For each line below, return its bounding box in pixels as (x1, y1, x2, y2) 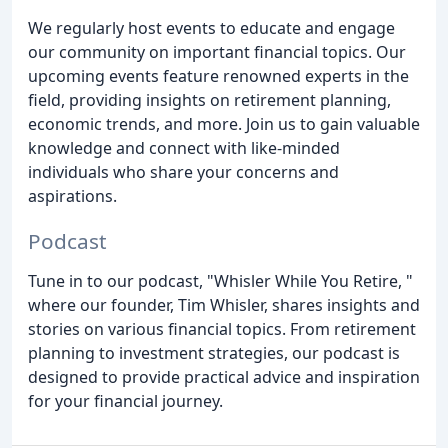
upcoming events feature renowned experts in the (28, 65, 409, 88)
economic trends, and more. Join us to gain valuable (28, 113, 420, 136)
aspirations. (28, 185, 117, 208)
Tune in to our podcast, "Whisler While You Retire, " (28, 270, 413, 293)
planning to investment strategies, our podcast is (28, 342, 400, 365)
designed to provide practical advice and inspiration (28, 366, 420, 389)
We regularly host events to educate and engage (28, 17, 395, 40)
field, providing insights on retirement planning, (28, 89, 391, 112)
